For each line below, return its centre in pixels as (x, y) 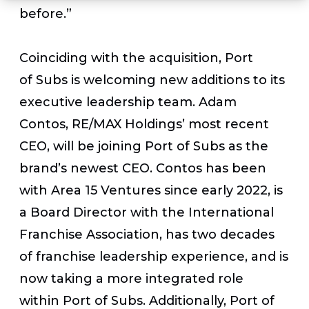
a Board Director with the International (147, 212)
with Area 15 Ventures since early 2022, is (151, 190)
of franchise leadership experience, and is (154, 256)
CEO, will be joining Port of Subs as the (144, 146)
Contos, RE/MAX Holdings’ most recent (144, 124)
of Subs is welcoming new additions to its (152, 80)
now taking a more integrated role (131, 278)
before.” (46, 13)
